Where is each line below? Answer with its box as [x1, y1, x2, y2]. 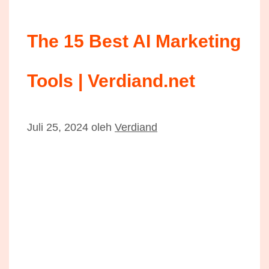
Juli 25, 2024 [27, 121, 88, 133]
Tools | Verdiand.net [27, 70, 195, 91]
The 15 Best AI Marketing [27, 31, 241, 51]
